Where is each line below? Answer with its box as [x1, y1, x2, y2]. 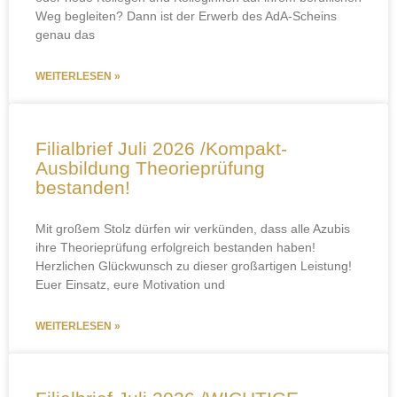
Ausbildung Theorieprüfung [35, 158, 265, 179]
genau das [35, 27, 95, 43]
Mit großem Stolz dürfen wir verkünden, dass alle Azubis [35, 222, 350, 237]
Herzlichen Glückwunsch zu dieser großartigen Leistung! [35, 259, 352, 274]
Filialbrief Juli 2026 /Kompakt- [35, 138, 287, 160]
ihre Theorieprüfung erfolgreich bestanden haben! [35, 240, 315, 255]
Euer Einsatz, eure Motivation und [35, 277, 225, 292]
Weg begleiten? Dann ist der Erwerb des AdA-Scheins [35, 9, 337, 24]
